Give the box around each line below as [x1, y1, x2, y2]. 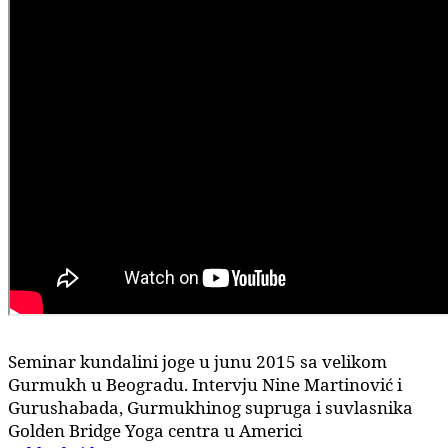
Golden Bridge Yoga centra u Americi [8, 418, 302, 442]
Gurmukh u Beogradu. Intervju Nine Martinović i [8, 372, 402, 396]
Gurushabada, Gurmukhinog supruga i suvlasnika [8, 395, 413, 419]
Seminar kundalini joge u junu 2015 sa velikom [8, 349, 387, 373]
